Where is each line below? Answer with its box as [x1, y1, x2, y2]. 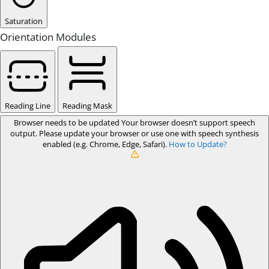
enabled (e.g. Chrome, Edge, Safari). [42, 139, 169, 150]
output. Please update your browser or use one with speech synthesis [10, 128, 259, 139]
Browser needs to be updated [14, 117, 121, 128]
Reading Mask [62, 100, 112, 111]
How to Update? [168, 139, 227, 150]
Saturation [5, 16, 43, 26]
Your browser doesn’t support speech [121, 117, 255, 128]
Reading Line [5, 100, 50, 111]
